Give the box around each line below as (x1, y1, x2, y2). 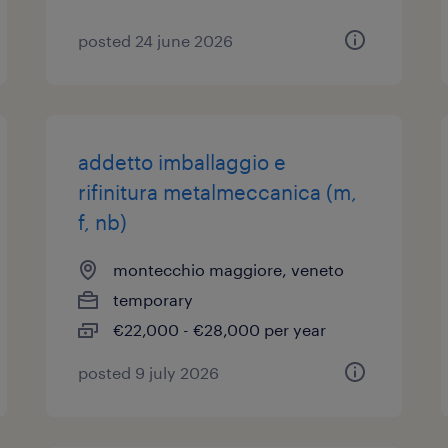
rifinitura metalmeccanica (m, (78, 180, 358, 204)
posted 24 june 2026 (78, 31, 234, 50)
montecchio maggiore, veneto (113, 260, 345, 279)
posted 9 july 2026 (78, 363, 220, 382)
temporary (113, 290, 194, 309)
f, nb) (78, 210, 128, 234)
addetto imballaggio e (78, 150, 287, 174)
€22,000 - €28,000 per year (113, 320, 327, 339)
